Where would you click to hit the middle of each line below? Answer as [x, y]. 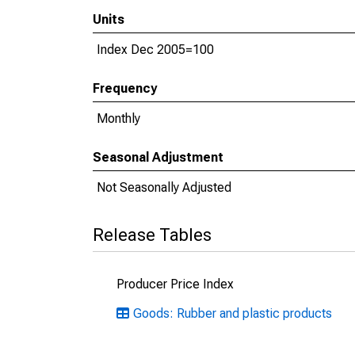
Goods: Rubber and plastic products [233, 313]
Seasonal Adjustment [158, 157]
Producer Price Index [175, 284]
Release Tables [152, 235]
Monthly [118, 118]
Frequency [125, 88]
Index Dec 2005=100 [155, 50]
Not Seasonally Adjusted [164, 187]
